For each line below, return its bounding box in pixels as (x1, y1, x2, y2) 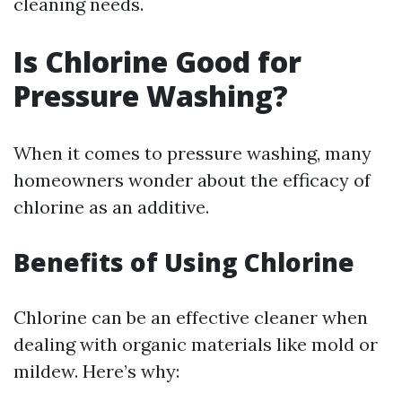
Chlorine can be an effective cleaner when (13, 306, 368, 328)
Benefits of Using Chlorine (13, 245, 354, 279)
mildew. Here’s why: (13, 360, 179, 382)
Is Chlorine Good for (13, 42, 301, 81)
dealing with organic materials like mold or (13, 333, 378, 355)
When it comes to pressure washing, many (13, 142, 371, 164)
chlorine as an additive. (13, 196, 209, 218)
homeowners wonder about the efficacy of (13, 169, 371, 191)
